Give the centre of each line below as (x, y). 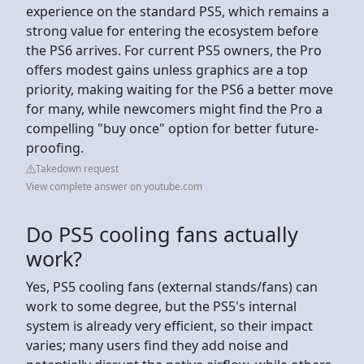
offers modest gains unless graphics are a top (167, 69)
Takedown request (77, 168)
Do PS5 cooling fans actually (162, 234)
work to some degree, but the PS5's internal (161, 306)
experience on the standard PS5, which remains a (178, 11)
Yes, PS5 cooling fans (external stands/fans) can (172, 286)
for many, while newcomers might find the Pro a (174, 108)
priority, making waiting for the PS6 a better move (180, 89)
